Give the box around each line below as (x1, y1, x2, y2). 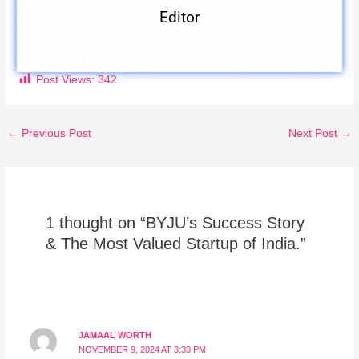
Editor (155, 8, 204, 27)
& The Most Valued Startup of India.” (45, 234, 306, 252)
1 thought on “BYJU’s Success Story (45, 213, 305, 232)
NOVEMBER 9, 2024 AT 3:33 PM (79, 344, 207, 354)
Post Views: (36, 73, 95, 86)
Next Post (288, 127, 341, 140)
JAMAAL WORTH (79, 329, 152, 340)
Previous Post (18, 127, 92, 140)
